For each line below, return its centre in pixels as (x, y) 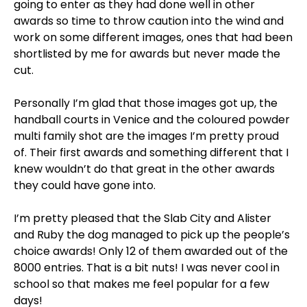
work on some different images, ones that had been (153, 37)
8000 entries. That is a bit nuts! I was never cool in (147, 268)
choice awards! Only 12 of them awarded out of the (151, 251)
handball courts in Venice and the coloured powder (152, 120)
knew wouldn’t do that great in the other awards (144, 169)
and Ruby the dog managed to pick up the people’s (152, 235)
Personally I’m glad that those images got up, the (146, 103)
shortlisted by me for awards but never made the (147, 54)
